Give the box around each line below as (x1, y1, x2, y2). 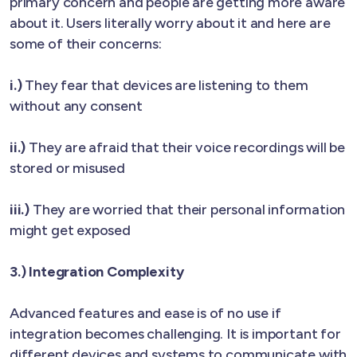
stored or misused (10, 159, 125, 177)
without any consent (10, 96, 143, 115)
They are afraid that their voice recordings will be (29, 138, 345, 156)
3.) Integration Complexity (10, 262, 184, 280)
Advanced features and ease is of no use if (10, 304, 281, 322)
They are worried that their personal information (32, 200, 346, 218)
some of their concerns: (10, 34, 162, 53)
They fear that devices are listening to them (25, 76, 308, 94)
